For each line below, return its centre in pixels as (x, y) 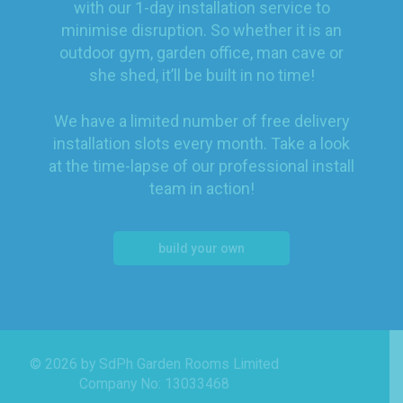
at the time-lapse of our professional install (201, 166)
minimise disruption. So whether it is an (201, 31)
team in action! (201, 188)
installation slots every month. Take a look (201, 143)
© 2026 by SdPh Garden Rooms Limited (154, 363)
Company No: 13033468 (154, 383)
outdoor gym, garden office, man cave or (201, 53)
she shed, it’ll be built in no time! (201, 76)
